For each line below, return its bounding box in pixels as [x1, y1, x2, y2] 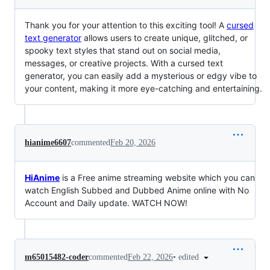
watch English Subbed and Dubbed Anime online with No [25, 184, 249, 195]
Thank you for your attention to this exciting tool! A [25, 19, 227, 30]
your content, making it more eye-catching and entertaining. [25, 83, 262, 93]
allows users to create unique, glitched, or [81, 32, 248, 43]
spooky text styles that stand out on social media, [25, 45, 221, 55]
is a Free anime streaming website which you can [60, 172, 255, 183]
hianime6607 [25, 137, 71, 147]
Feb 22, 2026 [128, 253, 173, 262]
